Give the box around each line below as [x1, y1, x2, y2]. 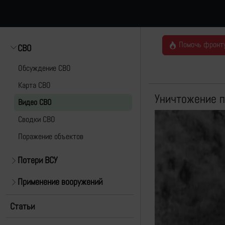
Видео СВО [18, 97, 52, 107]
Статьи [10, 200, 35, 212]
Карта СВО [18, 80, 51, 90]
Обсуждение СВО [18, 63, 71, 73]
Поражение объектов [18, 131, 83, 142]
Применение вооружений [18, 176, 102, 187]
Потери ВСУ [18, 154, 57, 166]
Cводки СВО [18, 114, 55, 125]
